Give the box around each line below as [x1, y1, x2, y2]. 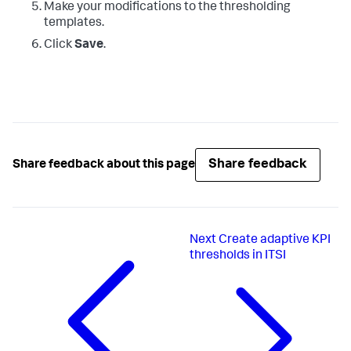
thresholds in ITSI [190, 250, 287, 263]
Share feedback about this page [13, 158, 195, 172]
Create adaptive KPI [219, 234, 331, 248]
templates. [44, 17, 104, 31]
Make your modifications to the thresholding [44, 2, 291, 15]
